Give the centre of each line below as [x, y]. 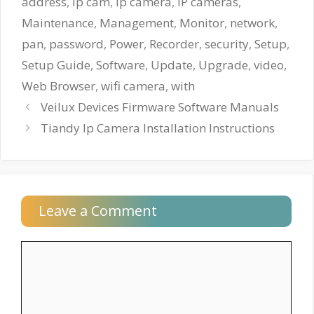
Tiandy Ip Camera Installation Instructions [158, 128]
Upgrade [223, 64]
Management [137, 22]
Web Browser [59, 86]
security [227, 43]
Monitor [202, 22]
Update [172, 64]
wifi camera [133, 86]
